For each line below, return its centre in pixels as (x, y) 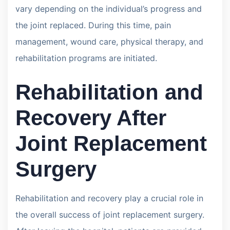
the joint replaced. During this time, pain (93, 25)
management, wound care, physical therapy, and (109, 41)
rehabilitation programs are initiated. (86, 58)
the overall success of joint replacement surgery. (110, 214)
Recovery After (91, 118)
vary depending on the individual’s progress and (109, 8)
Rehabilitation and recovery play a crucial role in (109, 198)
